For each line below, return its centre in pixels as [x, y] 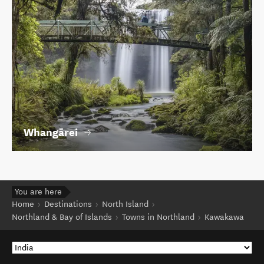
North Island [125, 204]
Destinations [68, 204]
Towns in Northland [158, 217]
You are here [38, 192]
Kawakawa [224, 217]
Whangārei [51, 132]
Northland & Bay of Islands [62, 217]
